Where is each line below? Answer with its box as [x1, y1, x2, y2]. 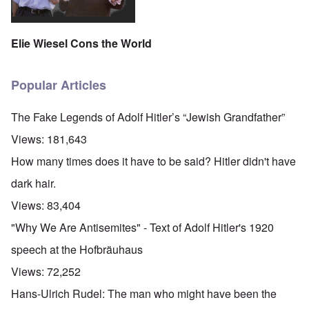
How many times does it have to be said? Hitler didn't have [11, 153, 296, 170]
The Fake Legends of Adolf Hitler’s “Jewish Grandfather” [11, 109, 285, 126]
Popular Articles [11, 76, 106, 94]
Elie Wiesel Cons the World [11, 34, 152, 51]
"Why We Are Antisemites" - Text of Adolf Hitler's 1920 [11, 219, 274, 236]
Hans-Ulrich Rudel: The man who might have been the [11, 286, 277, 302]
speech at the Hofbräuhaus [11, 241, 143, 258]
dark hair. [11, 175, 56, 192]
